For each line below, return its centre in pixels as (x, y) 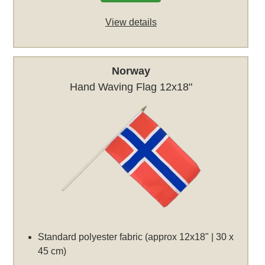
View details (131, 22)
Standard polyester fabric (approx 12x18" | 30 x (136, 237)
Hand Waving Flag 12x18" (131, 87)
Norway (131, 71)
